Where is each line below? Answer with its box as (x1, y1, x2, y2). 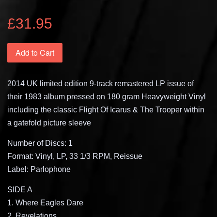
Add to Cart (15, 46, 54, 58)
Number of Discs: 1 (7, 139, 73, 147)
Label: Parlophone (7, 165, 71, 173)
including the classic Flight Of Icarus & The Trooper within (7, 105, 204, 114)
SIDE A (7, 185, 32, 194)
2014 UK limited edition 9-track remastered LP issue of (7, 79, 194, 88)
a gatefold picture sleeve (7, 118, 91, 127)
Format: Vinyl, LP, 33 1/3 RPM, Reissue (7, 152, 142, 160)
